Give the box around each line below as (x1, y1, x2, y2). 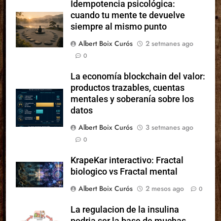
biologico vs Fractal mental (71, 166, 178, 177)
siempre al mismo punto (71, 21, 167, 32)
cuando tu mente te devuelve (71, 10, 185, 20)
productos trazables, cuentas (71, 82, 184, 93)
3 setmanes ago (146, 122, 193, 132)
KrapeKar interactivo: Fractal (71, 155, 184, 165)
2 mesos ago (146, 183, 184, 193)
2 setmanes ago (146, 38, 193, 48)
